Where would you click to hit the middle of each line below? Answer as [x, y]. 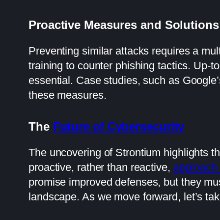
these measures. [68, 95]
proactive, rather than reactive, [101, 167]
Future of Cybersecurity [119, 126]
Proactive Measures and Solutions [124, 25]
